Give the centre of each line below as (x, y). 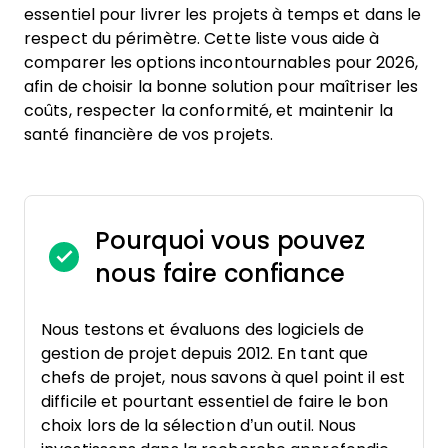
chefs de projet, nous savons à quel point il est (223, 377)
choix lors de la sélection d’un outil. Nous (199, 425)
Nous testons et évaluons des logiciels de (203, 329)
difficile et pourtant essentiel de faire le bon (214, 401)
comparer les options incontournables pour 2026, (221, 62)
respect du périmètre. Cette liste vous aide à (202, 38)
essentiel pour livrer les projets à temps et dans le (223, 14)
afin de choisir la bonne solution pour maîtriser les (221, 86)
